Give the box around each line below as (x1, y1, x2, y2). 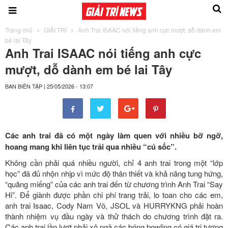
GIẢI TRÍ (44, 25, 67, 34)
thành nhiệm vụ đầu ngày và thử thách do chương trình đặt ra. (5, 210, 223, 221)
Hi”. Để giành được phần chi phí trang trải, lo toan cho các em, (5, 189, 223, 200)
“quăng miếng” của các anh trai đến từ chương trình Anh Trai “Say (5, 178, 223, 189)
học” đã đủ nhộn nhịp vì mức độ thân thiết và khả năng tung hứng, (5, 167, 223, 179)
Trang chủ (5, 25, 33, 34)
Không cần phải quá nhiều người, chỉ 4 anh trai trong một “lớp (5, 157, 223, 168)
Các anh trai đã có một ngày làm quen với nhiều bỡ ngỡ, (5, 129, 223, 141)
